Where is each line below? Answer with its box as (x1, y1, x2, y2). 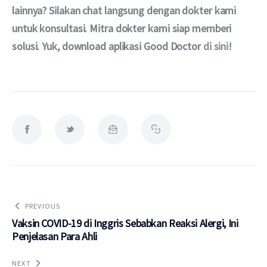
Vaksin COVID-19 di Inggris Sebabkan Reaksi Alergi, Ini (12, 216, 238, 230)
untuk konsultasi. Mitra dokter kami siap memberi (12, 21, 234, 35)
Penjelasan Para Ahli (12, 229, 97, 243)
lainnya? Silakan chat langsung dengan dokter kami (12, 3, 239, 17)
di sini (203, 39, 229, 53)
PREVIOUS (24, 201, 61, 210)
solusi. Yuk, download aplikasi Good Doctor (12, 39, 203, 53)
